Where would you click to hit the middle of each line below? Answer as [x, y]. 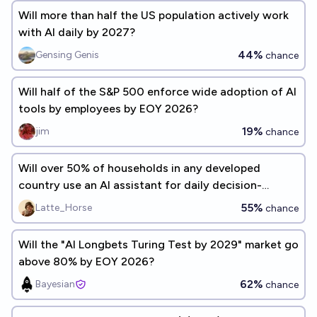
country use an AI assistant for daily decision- [140, 185]
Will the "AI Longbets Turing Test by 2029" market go [158, 244]
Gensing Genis [67, 55]
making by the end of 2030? [92, 202]
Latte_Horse [64, 208]
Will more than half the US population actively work [154, 15]
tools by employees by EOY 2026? [108, 109]
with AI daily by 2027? [77, 32]
